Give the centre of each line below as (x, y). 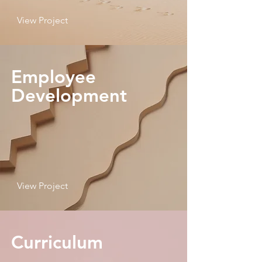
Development (69, 96)
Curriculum (57, 242)
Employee (54, 77)
